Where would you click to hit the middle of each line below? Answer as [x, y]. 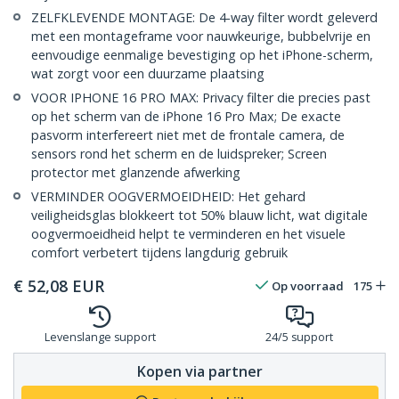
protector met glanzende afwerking [136, 173]
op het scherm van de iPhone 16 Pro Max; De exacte [186, 117]
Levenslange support [100, 338]
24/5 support [299, 338]
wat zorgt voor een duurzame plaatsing [148, 74]
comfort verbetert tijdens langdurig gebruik [159, 253]
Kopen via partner [199, 371]
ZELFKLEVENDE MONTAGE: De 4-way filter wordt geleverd [204, 18]
